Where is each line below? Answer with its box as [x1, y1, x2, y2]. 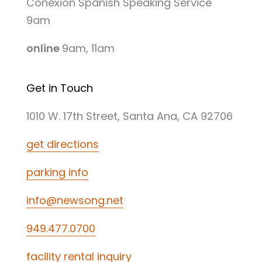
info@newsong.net [26, 192, 123, 208]
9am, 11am [61, 40, 115, 56]
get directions [26, 136, 99, 151]
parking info [26, 164, 88, 180]
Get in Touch [26, 80, 93, 95]
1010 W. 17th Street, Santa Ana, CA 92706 [26, 108, 233, 123]
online [26, 40, 62, 56]
